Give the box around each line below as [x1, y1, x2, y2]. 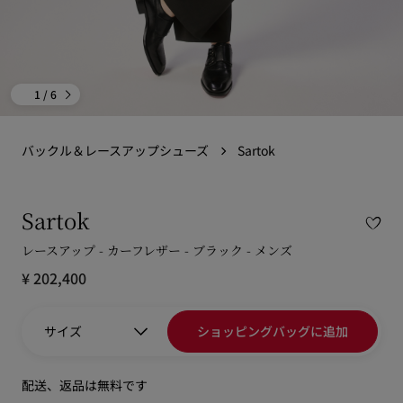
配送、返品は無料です [22, 376, 148, 394]
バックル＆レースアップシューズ [22, 141, 209, 159]
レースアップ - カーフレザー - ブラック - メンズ [22, 241, 292, 259]
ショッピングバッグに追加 [197, 322, 348, 340]
